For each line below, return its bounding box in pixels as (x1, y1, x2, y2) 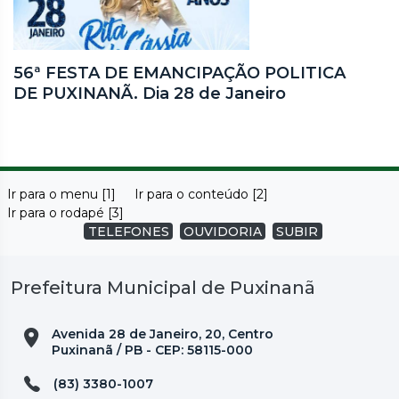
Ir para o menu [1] (7, 185, 117, 202)
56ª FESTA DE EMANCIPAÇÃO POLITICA (13, 62, 346, 83)
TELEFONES (87, 223, 169, 240)
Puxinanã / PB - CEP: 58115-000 (52, 341, 253, 358)
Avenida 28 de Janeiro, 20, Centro (52, 325, 273, 342)
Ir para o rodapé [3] (7, 204, 125, 221)
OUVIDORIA (183, 223, 262, 240)
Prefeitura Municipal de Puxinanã (11, 276, 315, 298)
